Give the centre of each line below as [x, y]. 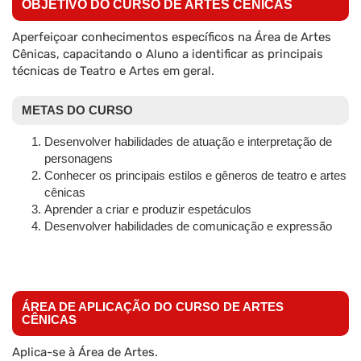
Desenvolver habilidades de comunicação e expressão [188, 226]
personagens [79, 159]
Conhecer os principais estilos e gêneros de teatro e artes [195, 176]
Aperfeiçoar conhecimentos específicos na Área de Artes [172, 37]
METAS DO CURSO [77, 110]
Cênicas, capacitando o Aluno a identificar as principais [168, 54]
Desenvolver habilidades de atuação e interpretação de [188, 142]
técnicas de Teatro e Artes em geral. [113, 71]
